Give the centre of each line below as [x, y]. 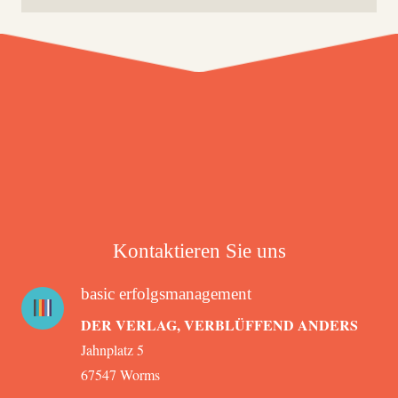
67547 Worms [120, 374]
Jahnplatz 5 [112, 349]
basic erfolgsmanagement [166, 293]
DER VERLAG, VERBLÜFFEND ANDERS [219, 324]
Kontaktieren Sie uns [199, 250]
